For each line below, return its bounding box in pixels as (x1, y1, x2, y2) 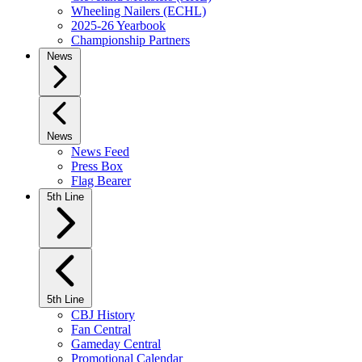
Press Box (71, 159, 123, 173)
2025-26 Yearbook (71, 19, 166, 32)
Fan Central (71, 322, 131, 336)
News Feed (71, 145, 129, 158)
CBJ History (71, 308, 135, 322)
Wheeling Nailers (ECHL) (71, 4, 206, 18)
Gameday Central (71, 337, 161, 351)
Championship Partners (71, 33, 190, 47)
